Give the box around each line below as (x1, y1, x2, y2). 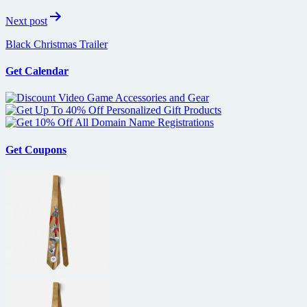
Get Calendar (5, 65, 69, 77)
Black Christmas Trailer (5, 38, 108, 50)
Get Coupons (5, 143, 66, 156)
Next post (5, 14, 47, 27)
